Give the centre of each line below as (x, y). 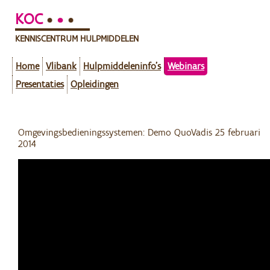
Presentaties (40, 84)
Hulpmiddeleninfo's (122, 66)
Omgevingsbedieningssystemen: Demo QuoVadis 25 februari (139, 132)
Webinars (186, 66)
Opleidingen (95, 84)
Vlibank (61, 66)
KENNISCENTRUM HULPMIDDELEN (77, 38)
